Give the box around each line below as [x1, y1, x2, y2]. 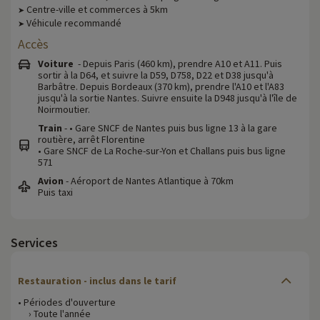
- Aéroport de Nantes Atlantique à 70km [64, 174, 234, 187]
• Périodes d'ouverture [18, 295, 116, 309]
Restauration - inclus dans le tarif [18, 274, 176, 287]
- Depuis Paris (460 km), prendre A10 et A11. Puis [74, 56, 282, 70]
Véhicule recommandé [24, 16, 121, 29]
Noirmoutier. [38, 102, 90, 116]
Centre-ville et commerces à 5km [24, 2, 168, 16]
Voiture [38, 56, 74, 70]
